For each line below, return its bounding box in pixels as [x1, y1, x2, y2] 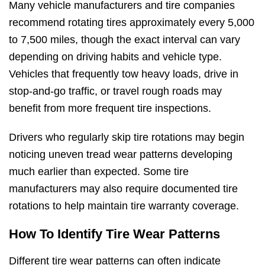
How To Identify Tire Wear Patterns [9, 226, 220, 241]
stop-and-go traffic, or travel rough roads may [9, 85, 222, 97]
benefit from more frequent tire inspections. [9, 102, 211, 114]
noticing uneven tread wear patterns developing [9, 148, 232, 160]
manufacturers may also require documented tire [9, 182, 238, 195]
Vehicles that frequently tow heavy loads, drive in [9, 67, 238, 80]
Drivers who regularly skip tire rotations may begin [9, 131, 244, 143]
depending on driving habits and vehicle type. [9, 50, 222, 63]
